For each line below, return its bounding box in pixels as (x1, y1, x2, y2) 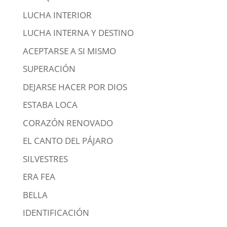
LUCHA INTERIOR (22, 9, 92, 21)
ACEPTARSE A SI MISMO (22, 45, 116, 57)
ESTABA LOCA (22, 99, 78, 110)
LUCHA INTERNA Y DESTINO (22, 27, 134, 39)
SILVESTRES (22, 153, 68, 165)
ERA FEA (22, 171, 55, 182)
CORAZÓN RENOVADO (22, 117, 113, 129)
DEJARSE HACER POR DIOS (22, 81, 127, 93)
